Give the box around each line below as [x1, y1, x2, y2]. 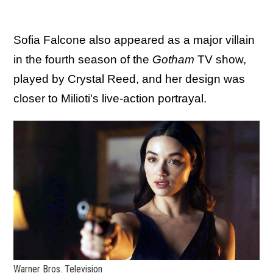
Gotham [152, 52, 194, 66]
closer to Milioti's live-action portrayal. [13, 91, 210, 105]
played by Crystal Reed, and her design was [13, 72, 245, 85]
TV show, [194, 52, 246, 66]
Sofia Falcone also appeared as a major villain [13, 33, 255, 46]
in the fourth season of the [13, 52, 152, 66]
